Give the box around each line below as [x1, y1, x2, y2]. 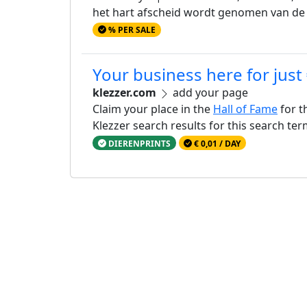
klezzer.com [93, 85, 156, 101]
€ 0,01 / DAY [192, 137, 241, 149]
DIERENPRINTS [106, 137, 171, 149]
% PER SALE [106, 24, 156, 36]
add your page [170, 85, 248, 101]
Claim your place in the [93, 101, 213, 117]
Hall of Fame [213, 101, 278, 117]
